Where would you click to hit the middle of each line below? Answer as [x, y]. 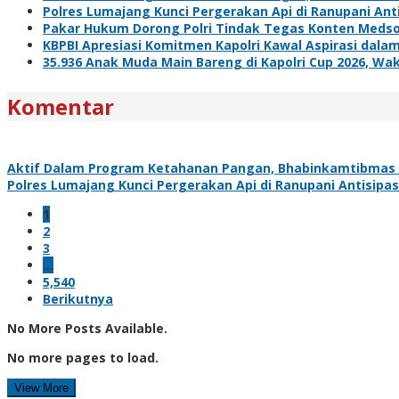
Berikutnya [78, 298]
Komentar [61, 106]
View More [41, 387]
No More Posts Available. [87, 328]
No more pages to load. [83, 357]
